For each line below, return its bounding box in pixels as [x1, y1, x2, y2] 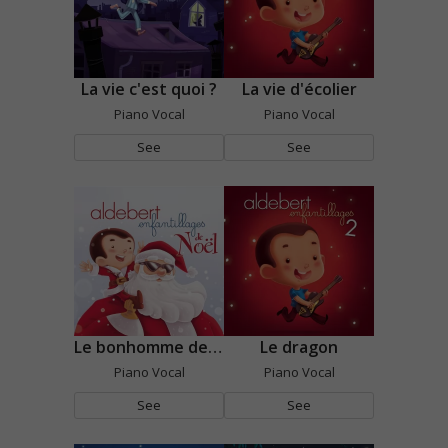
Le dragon [260, 335, 338, 358]
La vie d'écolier [241, 77, 357, 100]
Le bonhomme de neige [208, 335, 222, 358]
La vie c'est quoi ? [81, 77, 217, 100]
